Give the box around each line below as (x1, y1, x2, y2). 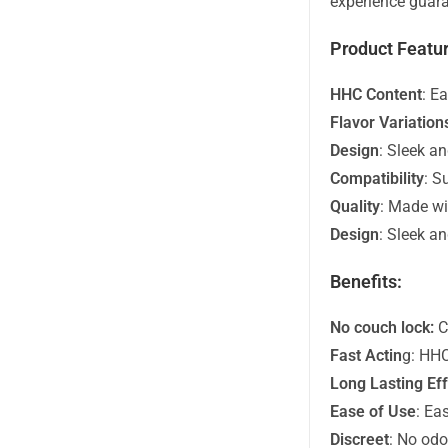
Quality (330, 197, 381, 216)
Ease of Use (330, 402, 417, 421)
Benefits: (330, 271, 403, 292)
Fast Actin (330, 346, 403, 365)
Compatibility (330, 169, 425, 188)
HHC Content (330, 85, 423, 104)
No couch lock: (330, 318, 439, 337)
